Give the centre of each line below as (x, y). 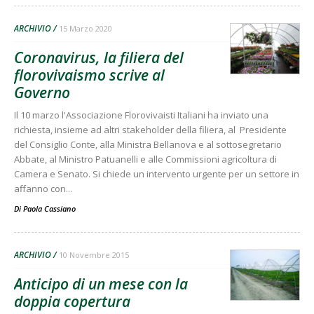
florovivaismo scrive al (89, 75)
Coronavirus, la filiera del (99, 57)
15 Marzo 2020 (86, 28)
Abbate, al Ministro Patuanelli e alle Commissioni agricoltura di (145, 159)
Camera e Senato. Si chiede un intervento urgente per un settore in (157, 174)
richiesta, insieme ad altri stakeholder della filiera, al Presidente (150, 130)
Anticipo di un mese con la (101, 284)
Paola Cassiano (49, 209)
